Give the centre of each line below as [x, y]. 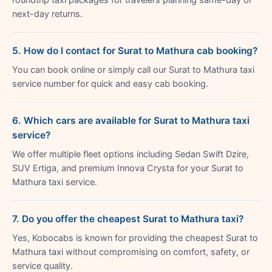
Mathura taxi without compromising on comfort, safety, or [131, 252]
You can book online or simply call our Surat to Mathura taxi [133, 70]
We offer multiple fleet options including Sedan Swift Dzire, [131, 154]
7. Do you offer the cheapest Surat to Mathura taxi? [128, 219]
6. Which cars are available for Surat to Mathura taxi [131, 120]
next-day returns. [47, 14]
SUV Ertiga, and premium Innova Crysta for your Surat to [128, 168]
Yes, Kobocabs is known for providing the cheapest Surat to [135, 238]
